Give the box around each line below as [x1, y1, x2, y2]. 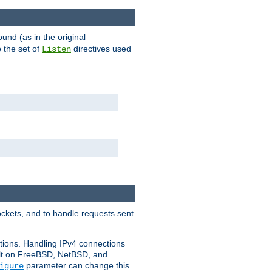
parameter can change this [24, 260, 129, 271]
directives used [71, 44, 131, 54]
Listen [42, 44, 71, 55]
